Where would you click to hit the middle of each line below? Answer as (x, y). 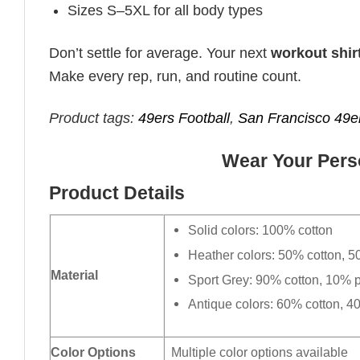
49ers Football (184, 119)
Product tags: (94, 119)
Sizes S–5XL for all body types (166, 11)
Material (74, 275)
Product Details (117, 193)
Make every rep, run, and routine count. (175, 76)
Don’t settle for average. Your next (160, 53)
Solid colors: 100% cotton (261, 230)
